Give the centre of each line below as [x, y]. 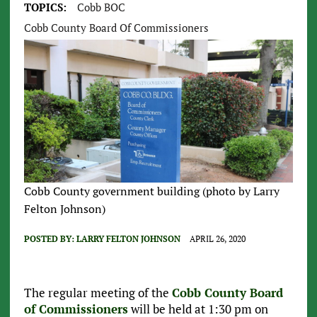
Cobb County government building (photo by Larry [151, 191]
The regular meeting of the [98, 292]
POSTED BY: [50, 238]
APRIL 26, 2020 [217, 238]
